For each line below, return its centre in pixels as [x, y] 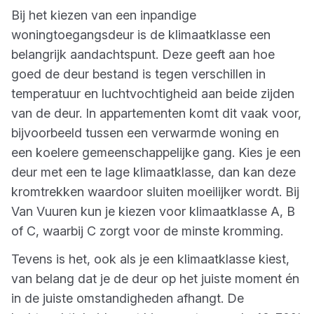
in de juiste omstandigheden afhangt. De [128, 298]
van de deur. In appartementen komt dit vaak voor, [156, 113]
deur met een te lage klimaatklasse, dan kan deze [153, 172]
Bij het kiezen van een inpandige [104, 15]
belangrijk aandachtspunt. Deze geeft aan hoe [143, 54]
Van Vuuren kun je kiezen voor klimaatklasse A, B [153, 211]
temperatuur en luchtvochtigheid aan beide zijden [153, 94]
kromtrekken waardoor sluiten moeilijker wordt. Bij [155, 192]
